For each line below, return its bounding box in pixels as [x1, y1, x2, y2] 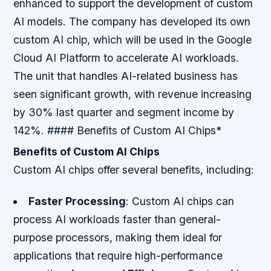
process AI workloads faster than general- [13, 212, 221, 226]
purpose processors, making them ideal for [13, 230, 223, 244]
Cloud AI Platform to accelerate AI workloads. [13, 51, 240, 65]
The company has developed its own [69, 15, 251, 28]
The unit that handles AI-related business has [13, 70, 238, 83]
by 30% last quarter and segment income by [13, 106, 235, 119]
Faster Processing [28, 194, 126, 207]
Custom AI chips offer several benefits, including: [13, 163, 255, 177]
